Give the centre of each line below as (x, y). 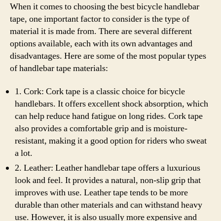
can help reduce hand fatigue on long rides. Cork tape (109, 116)
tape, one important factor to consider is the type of (100, 19)
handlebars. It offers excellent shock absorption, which (111, 104)
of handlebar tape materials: (59, 68)
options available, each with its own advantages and (101, 43)
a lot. (24, 153)
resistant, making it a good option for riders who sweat (111, 141)
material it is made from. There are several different (101, 31)
